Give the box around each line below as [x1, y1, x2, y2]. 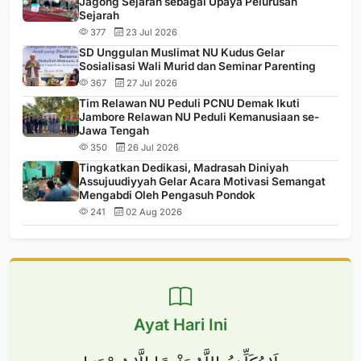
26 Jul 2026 [125, 141, 179, 153]
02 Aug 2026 [123, 205, 182, 218]
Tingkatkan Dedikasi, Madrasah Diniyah [79, 160, 288, 174]
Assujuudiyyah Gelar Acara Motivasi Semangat [79, 174, 326, 188]
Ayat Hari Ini [134, 314, 227, 334]
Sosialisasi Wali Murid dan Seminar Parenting [79, 59, 316, 73]
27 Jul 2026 [124, 77, 177, 89]
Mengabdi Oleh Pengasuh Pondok [79, 188, 255, 201]
